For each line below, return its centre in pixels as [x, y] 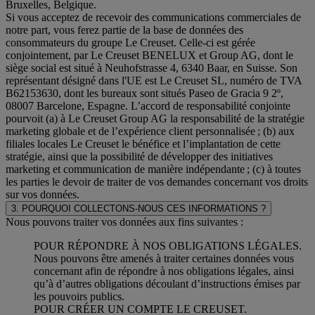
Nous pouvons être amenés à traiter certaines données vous [164, 259]
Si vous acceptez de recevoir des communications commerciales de [153, 18]
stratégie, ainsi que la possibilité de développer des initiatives [139, 157]
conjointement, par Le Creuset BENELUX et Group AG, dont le [149, 56]
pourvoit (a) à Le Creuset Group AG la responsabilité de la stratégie [155, 119]
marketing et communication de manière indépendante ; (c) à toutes [153, 169]
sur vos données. [43, 195]
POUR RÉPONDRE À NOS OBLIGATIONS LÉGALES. [168, 246]
